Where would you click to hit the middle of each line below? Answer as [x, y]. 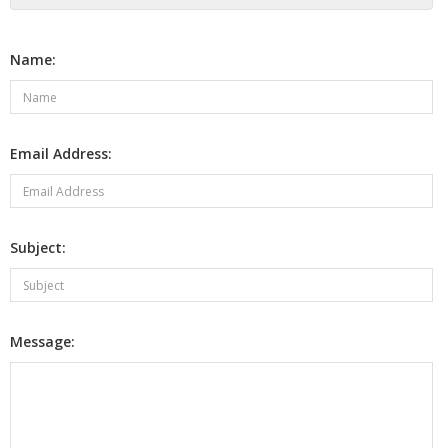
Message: [42, 341]
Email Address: [61, 153]
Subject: [38, 247]
